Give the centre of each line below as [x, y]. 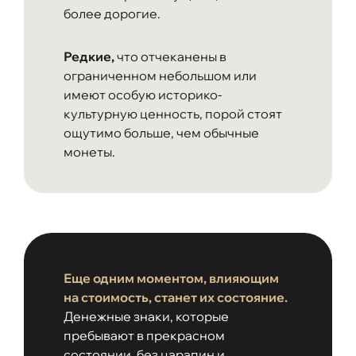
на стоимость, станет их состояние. [176, 297]
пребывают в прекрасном [144, 335]
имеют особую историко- [143, 94]
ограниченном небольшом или [160, 75]
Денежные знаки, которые [146, 316]
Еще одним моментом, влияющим [171, 278]
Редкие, [89, 56]
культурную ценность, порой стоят [173, 113]
